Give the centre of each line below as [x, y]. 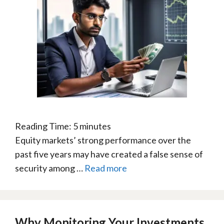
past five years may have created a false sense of [109, 154]
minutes [95, 126]
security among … [50, 168]
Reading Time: [44, 126]
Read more [106, 168]
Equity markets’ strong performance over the [103, 140]
